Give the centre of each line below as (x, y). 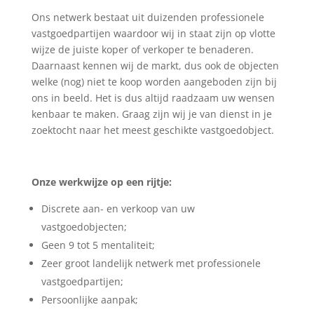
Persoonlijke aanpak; (89, 300)
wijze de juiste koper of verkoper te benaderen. (142, 50)
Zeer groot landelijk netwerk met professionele (151, 264)
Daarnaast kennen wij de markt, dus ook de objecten (155, 66)
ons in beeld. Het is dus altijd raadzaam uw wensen (153, 98)
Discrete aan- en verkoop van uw (118, 209)
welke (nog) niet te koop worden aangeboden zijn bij (154, 82)
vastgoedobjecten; (84, 227)
